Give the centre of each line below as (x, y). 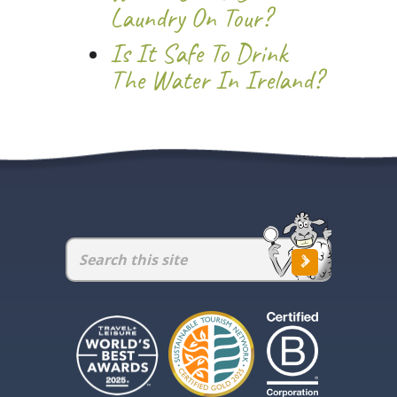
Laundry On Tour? (191, 19)
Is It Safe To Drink (198, 54)
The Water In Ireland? (216, 81)
